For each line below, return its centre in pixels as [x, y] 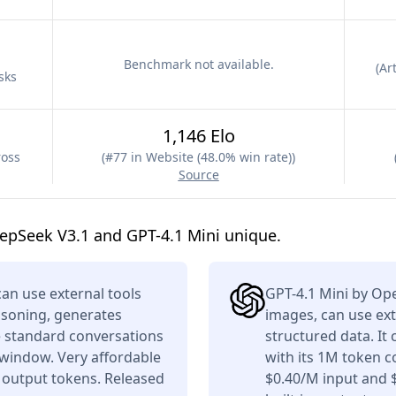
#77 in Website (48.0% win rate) [198, 157]
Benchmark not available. [198, 64]
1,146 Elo [198, 136]
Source [198, 175]
